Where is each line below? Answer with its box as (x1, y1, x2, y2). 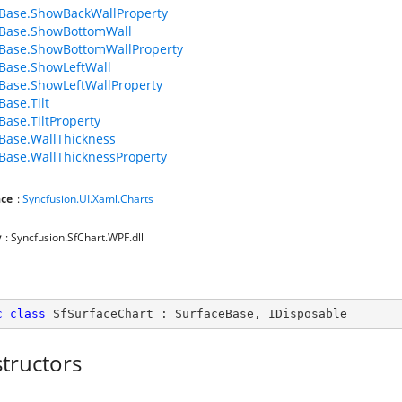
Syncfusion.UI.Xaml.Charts (22, 191, 153, 206)
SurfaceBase (175, 307, 254, 320)
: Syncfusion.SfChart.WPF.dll (5, 230, 144, 245)
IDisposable (268, 307, 347, 320)
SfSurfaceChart (53, 307, 153, 320)
